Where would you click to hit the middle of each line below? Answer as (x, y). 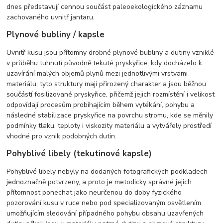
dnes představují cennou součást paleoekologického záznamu (105, 6)
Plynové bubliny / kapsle (56, 34)
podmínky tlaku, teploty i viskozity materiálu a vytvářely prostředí (109, 125)
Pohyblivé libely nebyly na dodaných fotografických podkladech (107, 171)
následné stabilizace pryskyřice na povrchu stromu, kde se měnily (110, 115)
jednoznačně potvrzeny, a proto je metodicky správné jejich (99, 182)
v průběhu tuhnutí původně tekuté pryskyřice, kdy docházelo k (105, 63)
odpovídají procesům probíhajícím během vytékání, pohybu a (101, 105)
